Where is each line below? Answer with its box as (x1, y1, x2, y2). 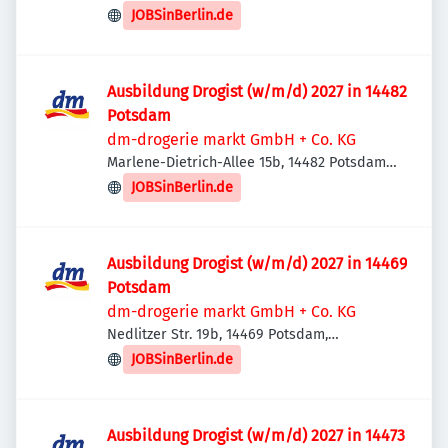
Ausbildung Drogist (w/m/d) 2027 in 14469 (107, 254, 407, 273)
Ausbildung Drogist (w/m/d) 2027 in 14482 (107, 82, 407, 101)
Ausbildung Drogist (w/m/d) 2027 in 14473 (107, 426, 405, 445)
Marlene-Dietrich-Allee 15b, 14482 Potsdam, (107, 154, 389, 171)
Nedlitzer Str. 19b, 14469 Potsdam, (107, 326, 328, 343)
